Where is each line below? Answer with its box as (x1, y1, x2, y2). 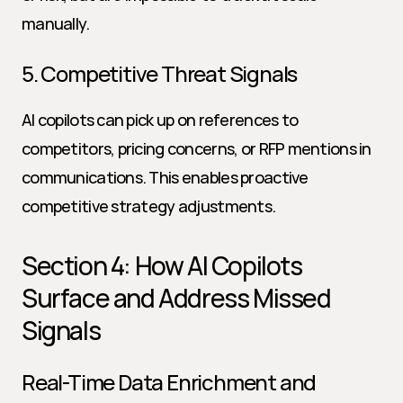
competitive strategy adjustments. (22, 195, 276, 217)
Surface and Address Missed (22, 281, 331, 315)
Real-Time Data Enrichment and (22, 367, 317, 397)
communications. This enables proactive (22, 166, 309, 188)
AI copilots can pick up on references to (22, 109, 299, 130)
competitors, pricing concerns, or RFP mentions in (22, 138, 372, 159)
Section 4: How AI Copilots (22, 248, 302, 282)
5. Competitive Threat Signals (22, 58, 298, 88)
